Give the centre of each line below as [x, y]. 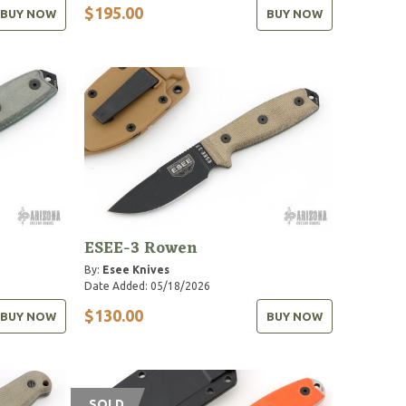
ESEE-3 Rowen [141, 248]
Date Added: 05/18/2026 [148, 285]
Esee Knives [136, 269]
